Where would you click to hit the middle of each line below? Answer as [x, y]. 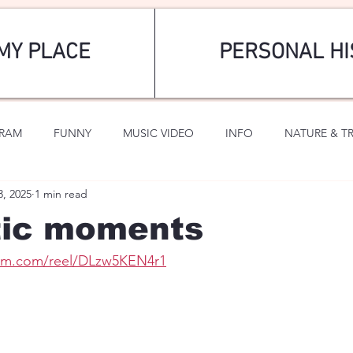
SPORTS [37, 196]
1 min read [61, 193]
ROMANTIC [119, 196]
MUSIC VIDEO [158, 133]
